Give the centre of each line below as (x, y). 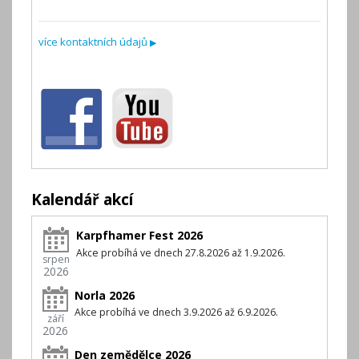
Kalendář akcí (82, 199)
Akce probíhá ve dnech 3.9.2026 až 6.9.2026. (176, 312)
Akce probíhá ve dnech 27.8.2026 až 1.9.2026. (181, 252)
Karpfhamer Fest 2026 (139, 236)
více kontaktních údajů (94, 41)
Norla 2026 (105, 295)
